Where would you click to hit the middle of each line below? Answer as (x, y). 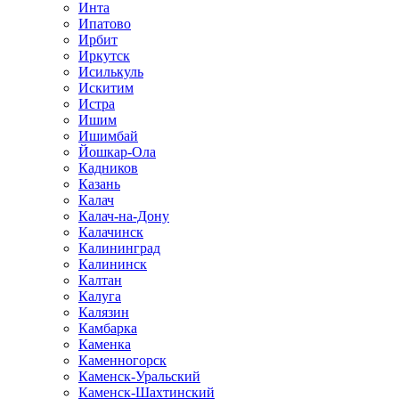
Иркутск (104, 56)
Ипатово (105, 24)
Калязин (104, 312)
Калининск (113, 264)
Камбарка (108, 328)
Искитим (106, 88)
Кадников (108, 168)
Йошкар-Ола (117, 152)
